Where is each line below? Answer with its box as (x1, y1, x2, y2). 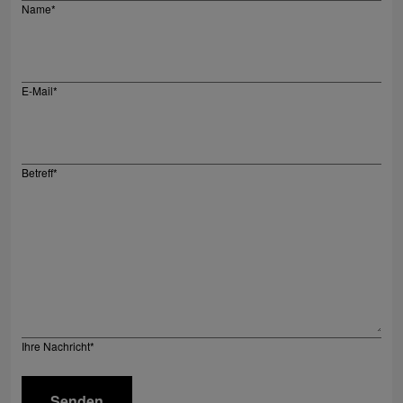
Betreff (22, 164, 53, 180)
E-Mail (22, 82, 53, 98)
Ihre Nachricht (22, 337, 90, 354)
